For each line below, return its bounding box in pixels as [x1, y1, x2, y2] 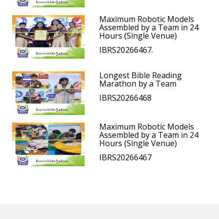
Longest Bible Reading [99, 70, 182, 81]
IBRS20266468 [99, 92, 152, 104]
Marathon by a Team [99, 78, 177, 89]
